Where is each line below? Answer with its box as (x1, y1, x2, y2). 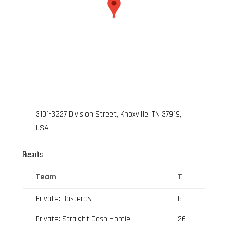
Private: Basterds (35, 193, 91, 204)
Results (22, 148, 43, 162)
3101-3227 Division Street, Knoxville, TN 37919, (35, 108, 181, 120)
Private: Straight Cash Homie (35, 213, 130, 224)
